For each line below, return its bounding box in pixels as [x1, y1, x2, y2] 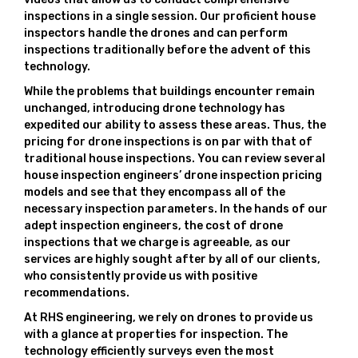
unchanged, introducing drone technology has [24, 101, 285, 115]
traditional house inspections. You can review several [24, 152, 325, 165]
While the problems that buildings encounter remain [24, 85, 315, 98]
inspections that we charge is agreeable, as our [24, 236, 291, 249]
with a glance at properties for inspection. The [24, 328, 288, 341]
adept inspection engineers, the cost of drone [24, 219, 283, 233]
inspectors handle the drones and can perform [24, 26, 288, 40]
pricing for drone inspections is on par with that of [24, 135, 312, 149]
